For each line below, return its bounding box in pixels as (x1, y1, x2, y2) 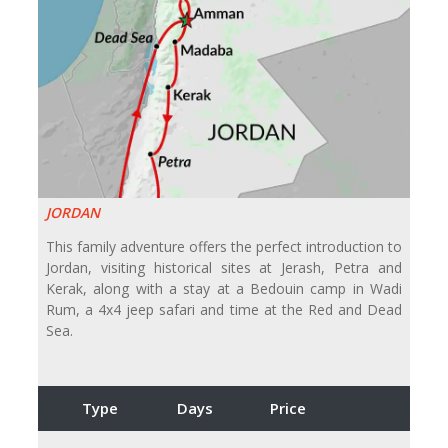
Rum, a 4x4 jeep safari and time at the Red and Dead (46, 300, 402, 320)
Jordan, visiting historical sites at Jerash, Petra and (46, 258, 402, 278)
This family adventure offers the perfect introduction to (46, 237, 402, 257)
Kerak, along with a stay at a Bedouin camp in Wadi (46, 279, 402, 299)
